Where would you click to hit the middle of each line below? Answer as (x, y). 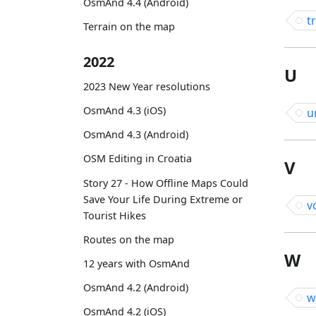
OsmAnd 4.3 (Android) (136, 135)
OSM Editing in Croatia (138, 159)
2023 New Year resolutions (147, 86)
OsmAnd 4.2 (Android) (136, 288)
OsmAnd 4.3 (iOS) (124, 111)
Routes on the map (129, 239)
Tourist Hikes (115, 215)
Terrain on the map (129, 27)
